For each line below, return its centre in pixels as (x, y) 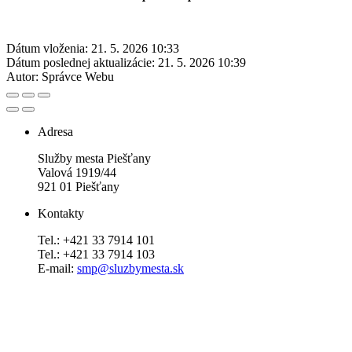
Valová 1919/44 (77, 172)
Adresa (55, 131)
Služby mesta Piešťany (94, 158)
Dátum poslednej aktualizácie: (81, 62)
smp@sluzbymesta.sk (130, 268)
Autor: (22, 76)
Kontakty (61, 213)
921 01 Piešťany (79, 186)
